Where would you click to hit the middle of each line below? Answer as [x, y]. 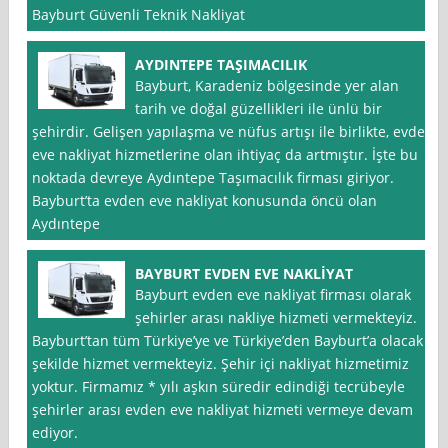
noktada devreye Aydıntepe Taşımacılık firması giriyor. [213, 178]
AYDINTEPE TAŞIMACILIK [221, 65]
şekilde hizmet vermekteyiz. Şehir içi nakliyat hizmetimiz [221, 364]
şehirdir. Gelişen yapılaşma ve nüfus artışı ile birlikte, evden [233, 132]
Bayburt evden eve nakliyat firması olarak [273, 295]
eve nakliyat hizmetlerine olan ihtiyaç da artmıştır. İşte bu [225, 155]
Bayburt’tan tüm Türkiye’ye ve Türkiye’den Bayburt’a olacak [228, 341]
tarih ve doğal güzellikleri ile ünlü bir [259, 109]
